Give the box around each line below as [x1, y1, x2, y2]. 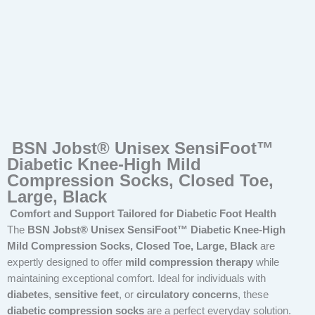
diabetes [7, 288, 49, 300]
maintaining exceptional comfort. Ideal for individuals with [7, 272, 266, 284]
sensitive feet [54, 288, 119, 300]
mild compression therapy [125, 256, 253, 268]
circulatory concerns [136, 288, 238, 300]
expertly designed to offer [7, 256, 125, 268]
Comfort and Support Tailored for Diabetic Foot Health [7, 207, 276, 219]
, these [238, 288, 269, 300]
